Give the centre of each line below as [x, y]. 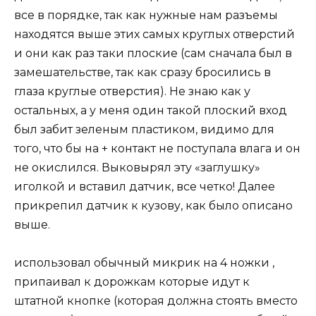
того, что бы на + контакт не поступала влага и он [157, 149]
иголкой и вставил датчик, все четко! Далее [145, 187]
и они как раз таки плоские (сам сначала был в [153, 54]
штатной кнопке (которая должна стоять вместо [156, 301]
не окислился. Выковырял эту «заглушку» [137, 168]
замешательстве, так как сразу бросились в [142, 73]
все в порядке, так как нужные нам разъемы [146, 16]
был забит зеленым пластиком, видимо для [144, 130]
